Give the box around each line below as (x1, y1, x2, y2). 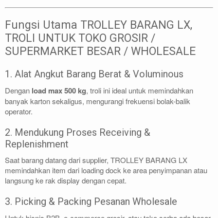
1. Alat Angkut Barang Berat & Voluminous (5, 68, 183, 80)
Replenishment (5, 138, 69, 150)
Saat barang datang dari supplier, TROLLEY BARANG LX (5, 155, 187, 165)
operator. (5, 106, 33, 116)
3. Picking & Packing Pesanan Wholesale (5, 196, 177, 208)
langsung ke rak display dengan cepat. (5, 175, 127, 186)
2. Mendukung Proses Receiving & (5, 126, 150, 138)
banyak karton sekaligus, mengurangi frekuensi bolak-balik (5, 95, 190, 106)
